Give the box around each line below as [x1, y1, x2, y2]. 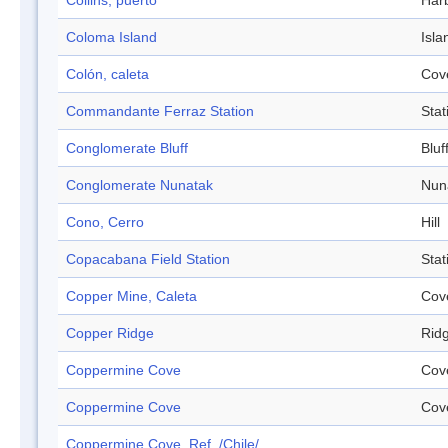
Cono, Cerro [66, 214, 144, 231]
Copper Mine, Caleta [66, 288, 197, 305]
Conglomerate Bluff [66, 140, 188, 157]
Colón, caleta [66, 66, 149, 83]
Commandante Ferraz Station [66, 103, 254, 120]
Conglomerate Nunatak [66, 177, 213, 194]
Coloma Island [66, 29, 157, 46]
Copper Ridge [66, 325, 154, 342]
